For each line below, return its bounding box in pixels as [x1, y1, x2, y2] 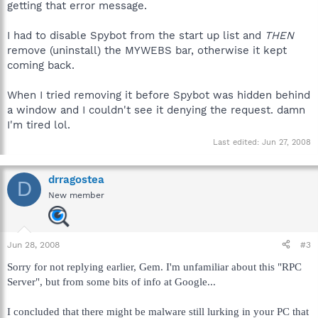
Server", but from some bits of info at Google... [7, 275, 216, 287]
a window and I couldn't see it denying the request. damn [7, 104, 305, 116]
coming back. [7, 59, 75, 72]
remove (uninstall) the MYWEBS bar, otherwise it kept [7, 44, 287, 57]
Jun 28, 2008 [7, 239, 60, 250]
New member [48, 190, 104, 200]
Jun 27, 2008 [262, 137, 311, 147]
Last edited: [213, 137, 262, 147]
